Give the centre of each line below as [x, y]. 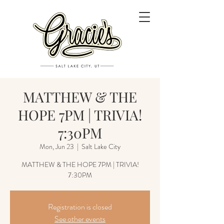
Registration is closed [80, 207]
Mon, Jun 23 [57, 146]
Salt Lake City [101, 146]
